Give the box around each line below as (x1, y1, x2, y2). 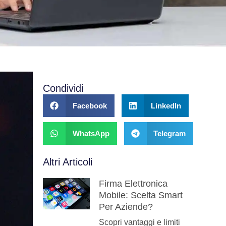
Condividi (43, 83, 84, 94)
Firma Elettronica (98, 179, 167, 189)
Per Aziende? (98, 202, 153, 212)
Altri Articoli (43, 156, 93, 168)
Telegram (153, 129, 186, 138)
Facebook (72, 101, 107, 110)
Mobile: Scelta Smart (98, 190, 183, 201)
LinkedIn (151, 101, 182, 110)
